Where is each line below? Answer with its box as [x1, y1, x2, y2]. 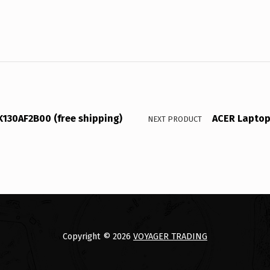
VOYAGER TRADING [133, 230, 207, 242]
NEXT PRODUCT [148, 115, 202, 124]
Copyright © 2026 [63, 230, 133, 242]
